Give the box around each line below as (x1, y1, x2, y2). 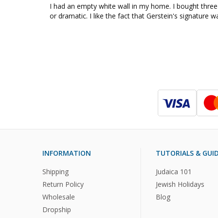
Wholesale (42, 192, 75, 201)
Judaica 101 (156, 166, 192, 176)
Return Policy (42, 179, 84, 189)
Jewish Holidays (156, 179, 205, 189)
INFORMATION (42, 148, 91, 158)
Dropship (42, 204, 71, 214)
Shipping (42, 166, 69, 176)
